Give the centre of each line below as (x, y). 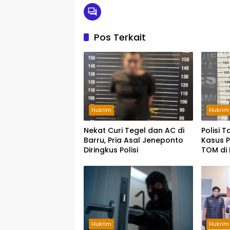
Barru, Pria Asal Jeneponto (133, 140)
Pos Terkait (120, 37)
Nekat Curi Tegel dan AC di (134, 130)
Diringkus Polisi (111, 150)
